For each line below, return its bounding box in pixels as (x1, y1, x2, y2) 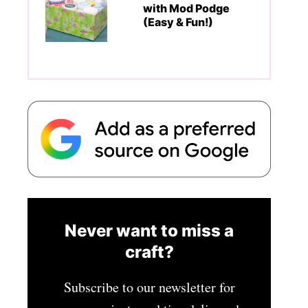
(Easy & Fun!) (143, 14, 213, 29)
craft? (124, 241, 174, 262)
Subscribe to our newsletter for (63, 277, 235, 296)
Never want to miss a (65, 220, 234, 241)
